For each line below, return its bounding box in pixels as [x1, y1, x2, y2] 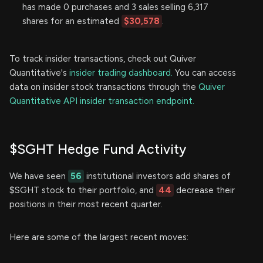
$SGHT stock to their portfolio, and [9, 184, 156, 195]
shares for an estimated [22, 15, 122, 26]
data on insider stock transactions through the [9, 81, 198, 92]
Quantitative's [9, 67, 69, 78]
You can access [173, 67, 236, 78]
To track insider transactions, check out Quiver [9, 53, 196, 64]
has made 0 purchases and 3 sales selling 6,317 [22, 1, 208, 12]
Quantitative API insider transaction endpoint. [9, 95, 194, 106]
